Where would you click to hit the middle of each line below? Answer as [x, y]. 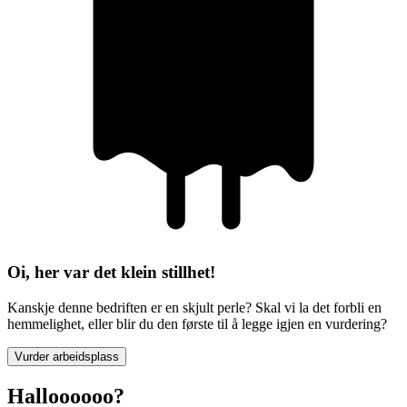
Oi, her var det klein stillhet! [111, 273]
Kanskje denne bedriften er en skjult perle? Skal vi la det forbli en [194, 307]
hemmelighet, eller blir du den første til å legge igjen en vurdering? [197, 323]
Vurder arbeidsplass [67, 356]
